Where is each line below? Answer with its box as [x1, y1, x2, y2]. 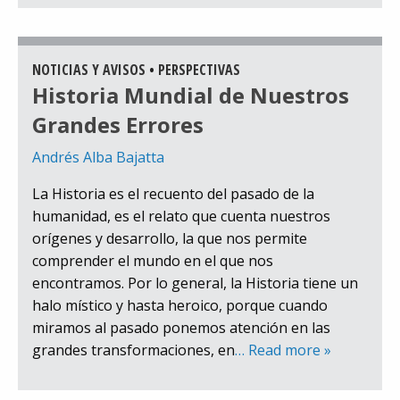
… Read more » [235, 340, 331, 361]
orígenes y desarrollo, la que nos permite [32, 229, 307, 249]
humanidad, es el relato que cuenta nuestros [32, 206, 330, 227]
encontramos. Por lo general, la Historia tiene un [32, 273, 358, 294]
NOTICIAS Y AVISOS [32, 60, 146, 80]
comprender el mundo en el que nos [32, 251, 273, 271]
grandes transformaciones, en [32, 340, 235, 361]
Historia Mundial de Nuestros [32, 80, 349, 111]
